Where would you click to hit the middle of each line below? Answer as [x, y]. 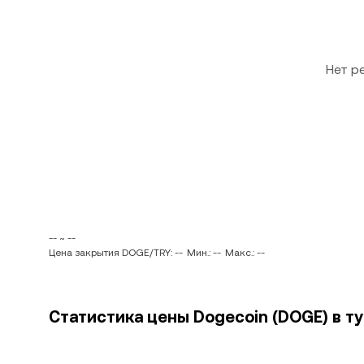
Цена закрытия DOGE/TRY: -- [116, 253]
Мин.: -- [204, 253]
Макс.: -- [245, 253]
